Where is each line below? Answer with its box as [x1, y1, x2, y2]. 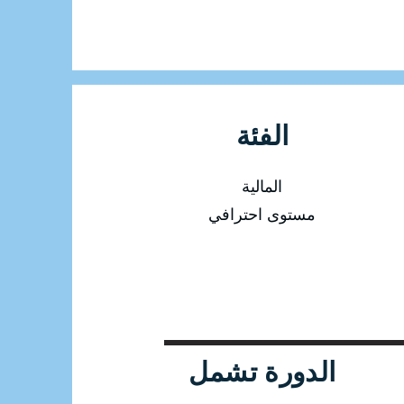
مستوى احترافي [208, 205, 316, 224]
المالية [242, 177, 282, 196]
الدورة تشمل [188, 356, 336, 387]
